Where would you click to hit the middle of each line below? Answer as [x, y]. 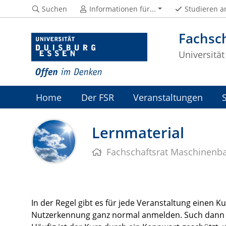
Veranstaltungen [168, 97]
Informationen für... [123, 9]
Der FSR [97, 97]
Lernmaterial [138, 133]
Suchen [54, 9]
